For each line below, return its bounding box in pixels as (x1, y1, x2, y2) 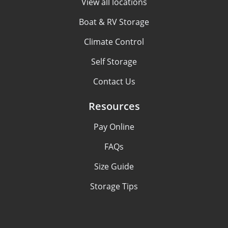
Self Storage (91, 56, 137, 67)
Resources (88, 99, 140, 113)
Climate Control (84, 36, 144, 47)
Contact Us (93, 76, 135, 87)
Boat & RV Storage (79, 16, 149, 27)
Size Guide (94, 161, 134, 172)
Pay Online (94, 121, 134, 132)
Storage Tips (90, 181, 138, 192)
